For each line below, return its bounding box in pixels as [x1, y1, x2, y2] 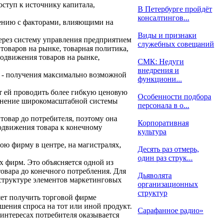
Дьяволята [138, 171, 172, 180]
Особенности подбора [138, 92, 211, 101]
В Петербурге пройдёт [138, 5, 212, 13]
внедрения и [138, 66, 179, 74]
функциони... [138, 75, 182, 83]
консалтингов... [138, 14, 189, 22]
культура [138, 127, 166, 136]
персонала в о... [138, 101, 189, 109]
